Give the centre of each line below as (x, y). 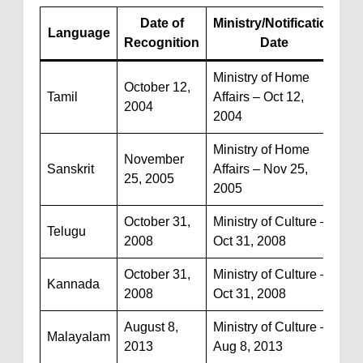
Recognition (162, 43)
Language (79, 33)
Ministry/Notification (274, 23)
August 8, (151, 327)
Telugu (66, 231)
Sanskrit (70, 169)
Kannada (73, 284)
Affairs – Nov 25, (261, 169)
